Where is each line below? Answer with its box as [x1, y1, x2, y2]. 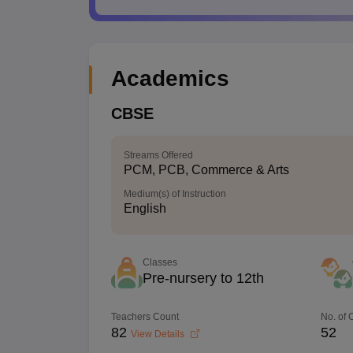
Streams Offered [123, 150, 193, 161]
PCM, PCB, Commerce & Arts [123, 163, 289, 176]
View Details [130, 329, 187, 340]
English [123, 202, 166, 215]
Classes [142, 257, 177, 268]
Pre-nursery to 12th [142, 270, 264, 286]
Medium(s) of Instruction [123, 188, 226, 199]
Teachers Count [110, 311, 179, 322]
